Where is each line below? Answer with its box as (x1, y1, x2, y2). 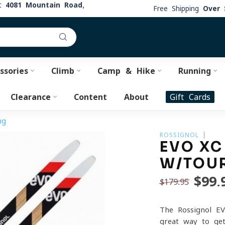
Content (74, 93, 107, 101)
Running (178, 67, 211, 75)
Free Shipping (153, 5, 203, 12)
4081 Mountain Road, (6, 2, 84, 9)
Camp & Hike (97, 67, 155, 75)
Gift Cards (170, 93, 210, 101)
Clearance (11, 93, 51, 101)
